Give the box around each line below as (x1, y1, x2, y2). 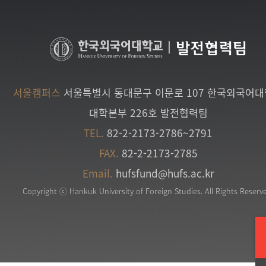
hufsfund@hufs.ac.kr (116, 166, 214, 181)
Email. (83, 166, 113, 181)
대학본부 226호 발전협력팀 (89, 105, 208, 121)
